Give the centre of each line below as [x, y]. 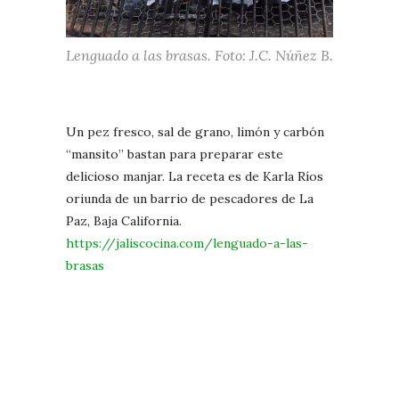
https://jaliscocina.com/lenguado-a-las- [187, 243]
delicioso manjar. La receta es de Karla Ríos [195, 176]
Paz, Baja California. [124, 220]
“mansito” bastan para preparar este [175, 154]
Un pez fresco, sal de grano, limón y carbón [195, 131]
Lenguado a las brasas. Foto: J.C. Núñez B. [199, 55]
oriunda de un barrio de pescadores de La [190, 198]
